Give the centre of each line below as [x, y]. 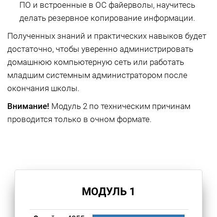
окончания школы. [43, 88]
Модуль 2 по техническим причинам [121, 106]
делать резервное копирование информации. [107, 18]
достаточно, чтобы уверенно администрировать [100, 49]
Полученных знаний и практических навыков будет [107, 36]
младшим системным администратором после [97, 75]
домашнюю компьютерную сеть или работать [96, 62]
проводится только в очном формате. [79, 119]
